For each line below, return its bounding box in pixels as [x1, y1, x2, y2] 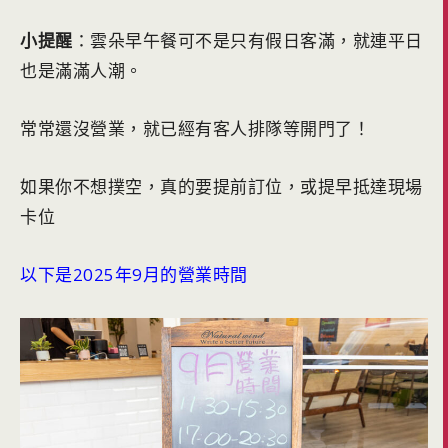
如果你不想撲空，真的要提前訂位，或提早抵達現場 [20, 175, 423, 199]
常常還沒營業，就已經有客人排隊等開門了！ [20, 117, 370, 141]
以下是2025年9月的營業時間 [20, 263, 248, 287]
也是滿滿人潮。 [20, 59, 143, 83]
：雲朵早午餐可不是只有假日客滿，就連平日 [72, 29, 423, 53]
